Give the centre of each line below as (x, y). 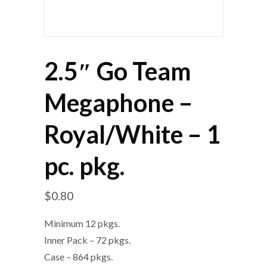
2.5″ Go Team (118, 71)
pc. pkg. (85, 166)
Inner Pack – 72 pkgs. (87, 240)
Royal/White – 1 (132, 134)
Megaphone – (118, 103)
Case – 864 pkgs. (78, 257)
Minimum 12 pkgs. (82, 223)
